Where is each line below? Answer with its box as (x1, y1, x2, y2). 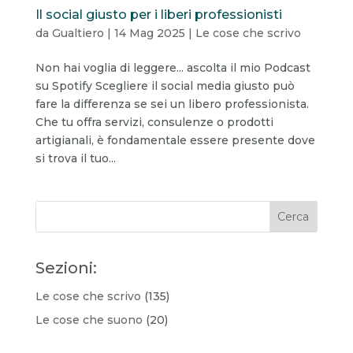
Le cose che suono (35, 312, 143, 327)
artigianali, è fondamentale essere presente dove (35, 132, 315, 147)
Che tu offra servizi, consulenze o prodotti (35, 114, 273, 129)
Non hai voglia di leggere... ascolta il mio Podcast (35, 60, 310, 75)
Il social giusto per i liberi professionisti (35, 6, 282, 22)
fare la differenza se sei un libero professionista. (35, 96, 309, 111)
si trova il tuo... (35, 150, 116, 165)
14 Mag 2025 (113, 25, 185, 40)
